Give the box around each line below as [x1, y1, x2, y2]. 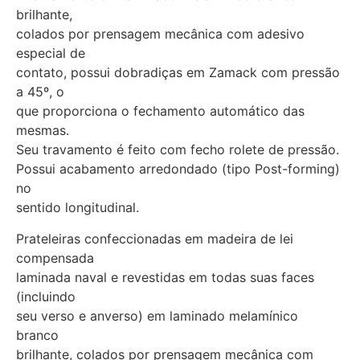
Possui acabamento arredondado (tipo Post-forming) [16, 161, 340, 178]
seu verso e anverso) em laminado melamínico [16, 307, 298, 324]
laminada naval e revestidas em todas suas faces [16, 268, 314, 285]
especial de [16, 45, 85, 62]
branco [16, 326, 59, 343]
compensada [16, 249, 94, 266]
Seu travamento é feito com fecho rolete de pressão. [16, 141, 339, 158]
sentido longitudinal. [16, 199, 139, 216]
